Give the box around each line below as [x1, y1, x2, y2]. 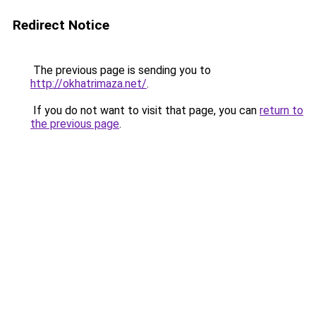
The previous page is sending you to [30, 63, 211, 77]
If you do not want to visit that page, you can [30, 104, 260, 117]
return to [260, 104, 303, 117]
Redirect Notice [13, 17, 109, 33]
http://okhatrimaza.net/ [30, 77, 147, 90]
